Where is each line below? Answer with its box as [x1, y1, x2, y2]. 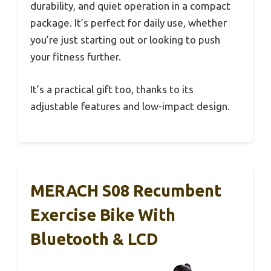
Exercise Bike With [30, 206, 175, 224]
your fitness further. [30, 51, 121, 63]
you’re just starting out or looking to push [30, 34, 220, 46]
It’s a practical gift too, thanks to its [30, 83, 194, 95]
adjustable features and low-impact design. [30, 100, 230, 112]
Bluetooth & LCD [30, 230, 158, 249]
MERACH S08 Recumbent [30, 181, 221, 200]
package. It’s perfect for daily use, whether [30, 17, 227, 29]
